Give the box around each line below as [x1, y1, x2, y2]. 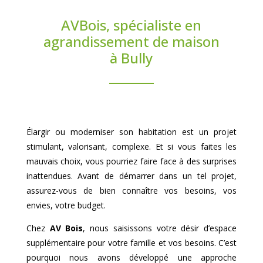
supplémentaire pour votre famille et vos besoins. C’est [26, 237, 237, 248]
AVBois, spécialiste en [61, 15, 202, 35]
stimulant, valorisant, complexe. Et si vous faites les [26, 141, 237, 152]
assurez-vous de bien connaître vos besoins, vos [26, 185, 237, 196]
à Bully [110, 48, 153, 68]
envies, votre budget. [26, 200, 106, 211]
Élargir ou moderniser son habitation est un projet [26, 126, 237, 137]
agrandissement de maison [43, 32, 220, 51]
